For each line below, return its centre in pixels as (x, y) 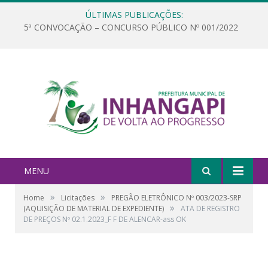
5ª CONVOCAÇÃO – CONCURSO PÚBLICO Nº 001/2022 (131, 28)
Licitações (78, 197)
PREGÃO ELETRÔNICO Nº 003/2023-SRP (176, 197)
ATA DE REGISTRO (210, 208)
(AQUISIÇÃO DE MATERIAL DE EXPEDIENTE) (94, 208)
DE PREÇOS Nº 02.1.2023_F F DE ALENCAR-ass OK (105, 219)
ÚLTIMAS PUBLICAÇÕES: (134, 15)
